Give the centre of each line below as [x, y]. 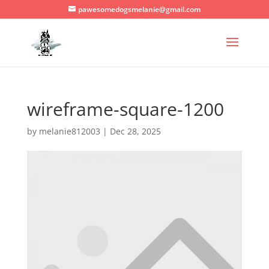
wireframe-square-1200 [125, 109]
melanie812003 [69, 131]
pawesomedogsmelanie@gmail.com [139, 9]
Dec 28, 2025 [135, 131]
